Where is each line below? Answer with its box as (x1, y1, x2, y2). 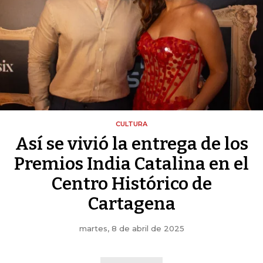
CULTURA (116, 120, 147, 128)
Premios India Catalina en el (14, 153, 249, 174)
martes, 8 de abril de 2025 (79, 224, 184, 233)
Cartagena (87, 193, 176, 214)
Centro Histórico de (51, 173, 212, 194)
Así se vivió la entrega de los (15, 133, 248, 154)
